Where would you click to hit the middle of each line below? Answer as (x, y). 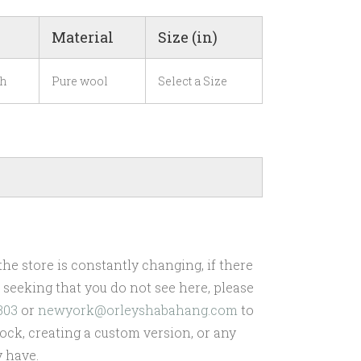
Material (83, 37)
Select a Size (193, 81)
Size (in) (188, 37)
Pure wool (80, 81)
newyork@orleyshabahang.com (138, 310)
